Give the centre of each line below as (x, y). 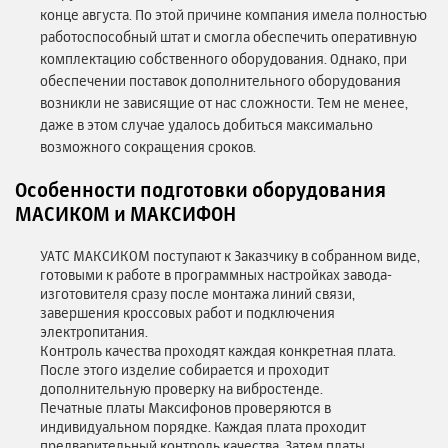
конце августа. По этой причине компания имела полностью (233, 15)
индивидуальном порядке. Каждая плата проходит (203, 427)
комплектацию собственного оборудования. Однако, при (223, 59)
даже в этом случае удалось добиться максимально (206, 125)
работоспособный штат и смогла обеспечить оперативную (228, 37)
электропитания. (94, 332)
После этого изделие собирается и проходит (184, 370)
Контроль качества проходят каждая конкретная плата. (218, 351)
